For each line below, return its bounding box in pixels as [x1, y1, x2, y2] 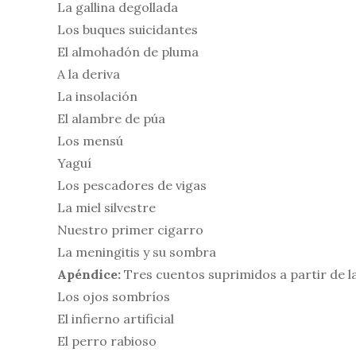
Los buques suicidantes [57, 21, 198, 37]
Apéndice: [57, 266, 121, 282]
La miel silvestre [57, 199, 156, 215]
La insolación [57, 88, 137, 104]
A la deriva [57, 66, 120, 82]
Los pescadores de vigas [57, 177, 207, 193]
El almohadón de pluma [57, 44, 199, 60]
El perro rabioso [57, 333, 157, 349]
